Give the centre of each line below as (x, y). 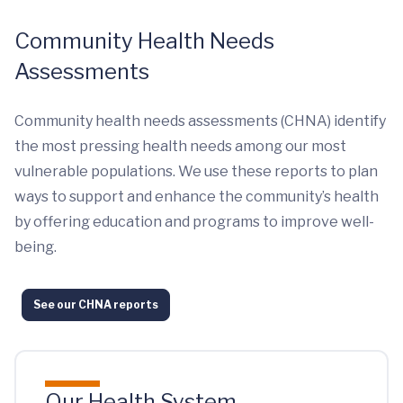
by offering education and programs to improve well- (194, 221)
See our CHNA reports (96, 304)
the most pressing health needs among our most (180, 146)
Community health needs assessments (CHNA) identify (200, 121)
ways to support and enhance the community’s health (197, 196)
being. (36, 246)
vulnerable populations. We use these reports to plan (196, 171)
